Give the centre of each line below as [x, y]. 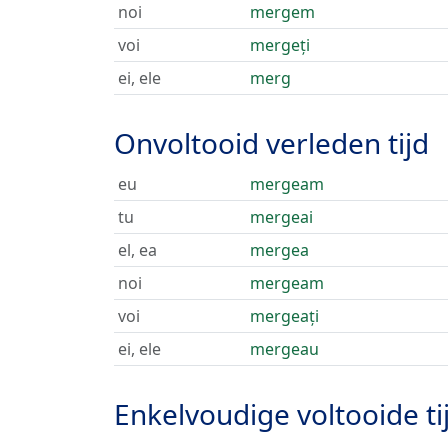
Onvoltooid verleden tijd [271, 143]
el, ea [137, 250]
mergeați [284, 316]
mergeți [280, 45]
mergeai [281, 217]
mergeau [284, 349]
